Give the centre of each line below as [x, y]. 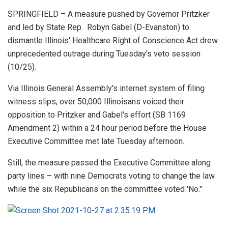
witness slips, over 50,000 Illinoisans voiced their [96, 101]
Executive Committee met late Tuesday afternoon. [98, 141]
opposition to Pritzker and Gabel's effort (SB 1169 [97, 115]
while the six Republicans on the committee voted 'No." [106, 189]
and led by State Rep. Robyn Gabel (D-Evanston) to [98, 27]
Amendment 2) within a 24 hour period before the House [107, 128]
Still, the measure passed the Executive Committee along [109, 162]
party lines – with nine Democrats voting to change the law [111, 176]
